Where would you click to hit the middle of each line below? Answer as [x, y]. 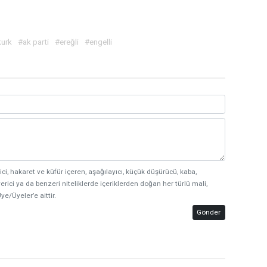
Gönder [209, 212]
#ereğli [66, 41]
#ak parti [34, 41]
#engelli [98, 41]
